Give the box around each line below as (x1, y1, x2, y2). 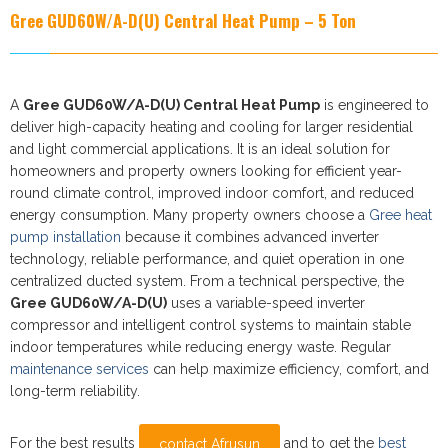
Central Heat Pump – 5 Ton (160, 7, 356, 33)
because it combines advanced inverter (121, 228, 379, 245)
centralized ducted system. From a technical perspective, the (10, 272, 404, 289)
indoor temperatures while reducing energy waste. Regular (10, 338, 391, 355)
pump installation (10, 228, 121, 245)
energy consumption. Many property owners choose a (10, 206, 369, 223)
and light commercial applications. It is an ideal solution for (10, 140, 390, 157)
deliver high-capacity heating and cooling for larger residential (10, 118, 413, 135)
